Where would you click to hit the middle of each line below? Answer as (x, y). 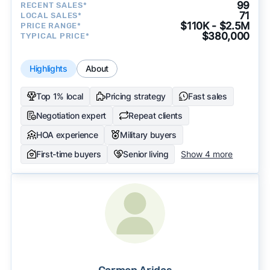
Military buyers (148, 134)
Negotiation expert (71, 115)
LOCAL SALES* (51, 16)
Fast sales (207, 96)
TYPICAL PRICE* (55, 36)
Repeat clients (155, 115)
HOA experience (67, 134)
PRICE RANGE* (51, 26)
